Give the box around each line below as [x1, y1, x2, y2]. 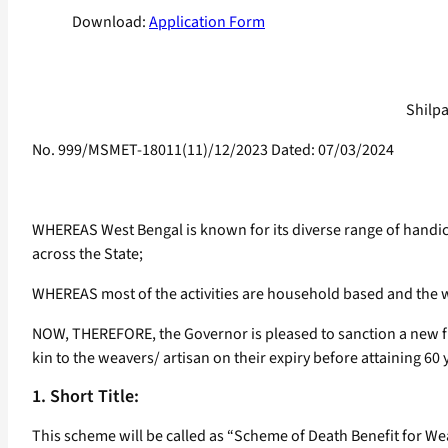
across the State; [32, 243, 143, 266]
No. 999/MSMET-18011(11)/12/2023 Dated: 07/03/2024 [32, 139, 394, 162]
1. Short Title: [32, 384, 139, 410]
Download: [72, 11, 149, 34]
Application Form [149, 11, 265, 34]
